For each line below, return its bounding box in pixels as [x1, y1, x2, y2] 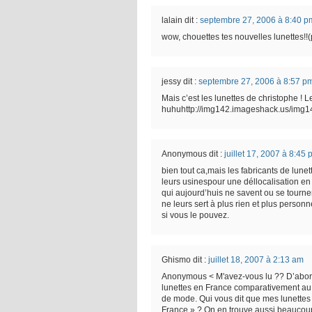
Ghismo [162, 255, 191, 265]
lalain [162, 15, 182, 25]
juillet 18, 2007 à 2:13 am [208, 255, 304, 265]
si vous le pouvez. [162, 210, 229, 220]
